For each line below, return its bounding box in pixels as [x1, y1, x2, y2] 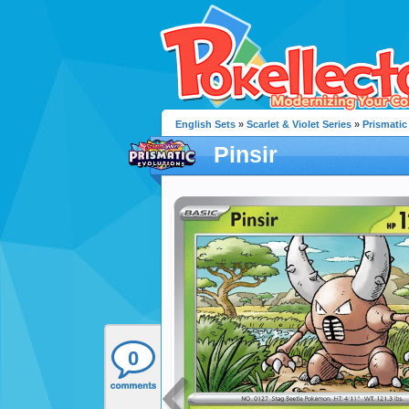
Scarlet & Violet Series [246, 119, 351, 130]
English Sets [175, 119, 236, 130]
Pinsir [214, 141, 278, 167]
